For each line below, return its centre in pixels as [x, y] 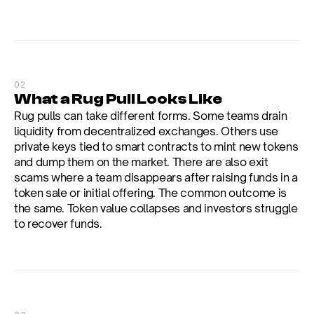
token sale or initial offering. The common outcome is [151, 193]
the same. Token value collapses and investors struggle [156, 208]
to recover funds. [58, 224]
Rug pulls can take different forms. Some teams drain [151, 116]
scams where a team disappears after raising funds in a [156, 177]
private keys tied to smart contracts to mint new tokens [156, 146]
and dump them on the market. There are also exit [141, 162]
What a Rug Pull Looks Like [118, 99]
